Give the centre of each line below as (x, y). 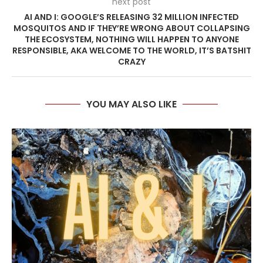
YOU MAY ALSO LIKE (131, 104)
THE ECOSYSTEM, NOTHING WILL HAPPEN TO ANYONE (131, 39)
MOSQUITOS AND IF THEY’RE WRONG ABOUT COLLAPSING (131, 28)
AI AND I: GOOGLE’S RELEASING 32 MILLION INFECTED (131, 17)
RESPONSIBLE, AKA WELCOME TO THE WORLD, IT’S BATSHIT (131, 50)
